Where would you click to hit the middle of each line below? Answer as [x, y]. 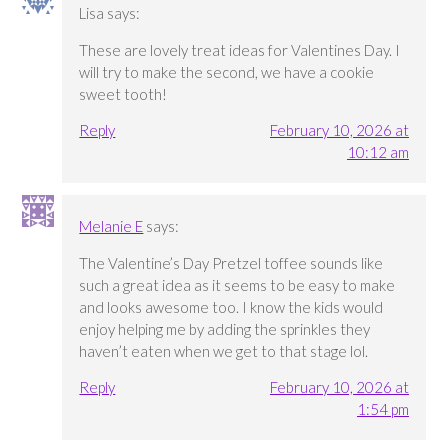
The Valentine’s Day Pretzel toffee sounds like [231, 262]
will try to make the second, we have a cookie [227, 71]
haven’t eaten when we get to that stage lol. [224, 350]
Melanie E [111, 225]
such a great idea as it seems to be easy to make [237, 284]
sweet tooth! [123, 93]
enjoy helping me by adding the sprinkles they [225, 328]
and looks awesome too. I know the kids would [231, 306]
